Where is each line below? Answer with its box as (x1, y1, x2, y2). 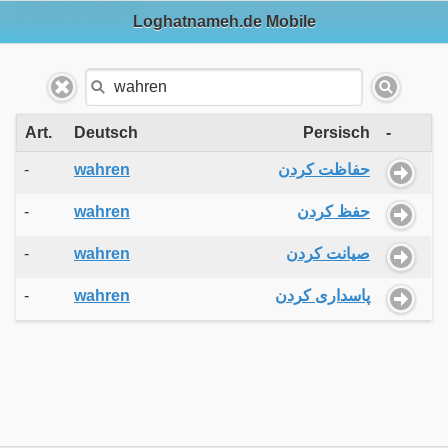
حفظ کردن (297, 202, 370, 220)
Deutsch (74, 123, 138, 141)
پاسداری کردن (275, 286, 370, 304)
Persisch (303, 123, 370, 141)
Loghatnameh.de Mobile (132, 13, 316, 31)
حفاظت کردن (278, 160, 370, 178)
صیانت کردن (286, 244, 370, 262)
